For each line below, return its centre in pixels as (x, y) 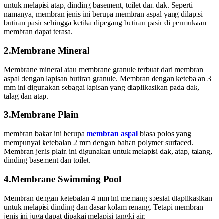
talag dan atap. (26, 96)
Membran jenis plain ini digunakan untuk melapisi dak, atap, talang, (108, 152)
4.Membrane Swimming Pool (63, 179)
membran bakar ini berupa (45, 134)
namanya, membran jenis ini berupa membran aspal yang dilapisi (103, 14)
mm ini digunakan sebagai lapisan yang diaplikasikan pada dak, (102, 87)
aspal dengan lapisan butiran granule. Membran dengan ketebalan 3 (108, 78)
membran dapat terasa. (38, 32)
